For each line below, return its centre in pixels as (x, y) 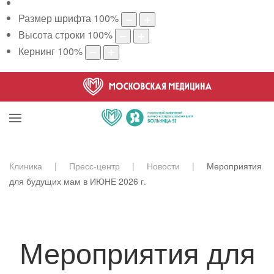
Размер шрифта (55, 18)
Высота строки (52, 35)
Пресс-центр (94, 165)
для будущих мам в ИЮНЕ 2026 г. (78, 181)
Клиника (26, 165)
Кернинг (37, 51)
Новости (163, 165)
